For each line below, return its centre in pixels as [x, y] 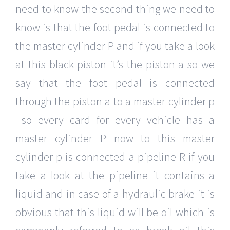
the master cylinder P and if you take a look [115, 46]
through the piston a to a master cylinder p [115, 101]
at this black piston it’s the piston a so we [115, 64]
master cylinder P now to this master [115, 138]
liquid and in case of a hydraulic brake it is [115, 194]
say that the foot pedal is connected [115, 83]
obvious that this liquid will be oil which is [115, 212]
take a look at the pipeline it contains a [115, 175]
